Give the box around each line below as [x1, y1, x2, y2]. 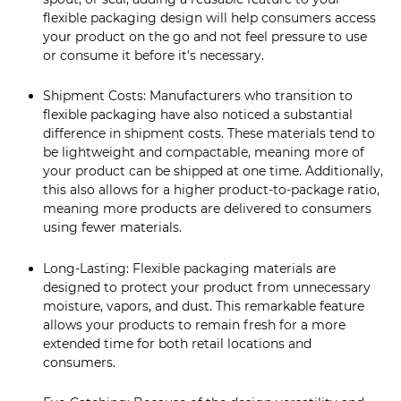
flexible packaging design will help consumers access [43, 9, 376, 26]
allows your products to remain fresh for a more [43, 316, 346, 333]
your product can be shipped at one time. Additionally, [43, 163, 383, 180]
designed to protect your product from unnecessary [43, 278, 371, 295]
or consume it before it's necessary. [43, 47, 264, 64]
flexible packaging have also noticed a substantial [43, 107, 353, 124]
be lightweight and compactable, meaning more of [43, 144, 364, 161]
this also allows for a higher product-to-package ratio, [43, 182, 380, 199]
